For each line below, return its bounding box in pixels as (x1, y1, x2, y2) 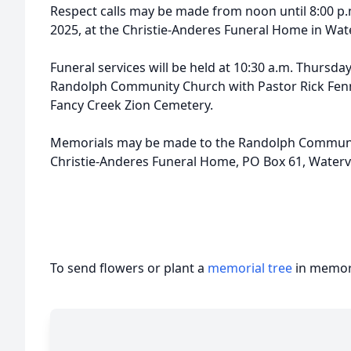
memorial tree (208, 259, 292, 277)
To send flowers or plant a (50, 259, 208, 277)
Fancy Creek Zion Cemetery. (50, 96, 213, 114)
